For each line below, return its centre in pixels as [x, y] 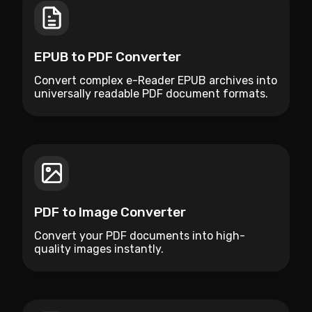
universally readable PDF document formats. [151, 93]
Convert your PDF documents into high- [140, 235]
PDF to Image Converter [110, 212]
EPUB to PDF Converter [108, 56]
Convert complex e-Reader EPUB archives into [156, 80]
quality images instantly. [99, 249]
